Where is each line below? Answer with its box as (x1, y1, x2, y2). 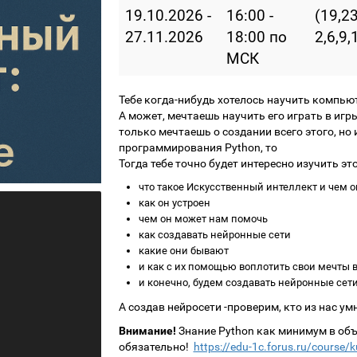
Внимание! (118, 324, 176, 337)
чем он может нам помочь (138, 213, 268, 225)
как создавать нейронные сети (138, 229, 291, 241)
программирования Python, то (118, 141, 277, 154)
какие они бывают (138, 245, 229, 257)
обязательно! (118, 340, 194, 353)
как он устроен (138, 197, 210, 209)
